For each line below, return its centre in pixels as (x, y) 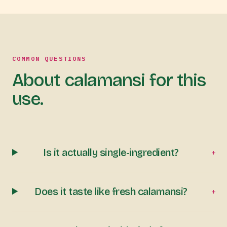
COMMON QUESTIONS (49, 58)
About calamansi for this (109, 80)
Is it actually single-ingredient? (111, 152)
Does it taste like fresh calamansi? (111, 191)
